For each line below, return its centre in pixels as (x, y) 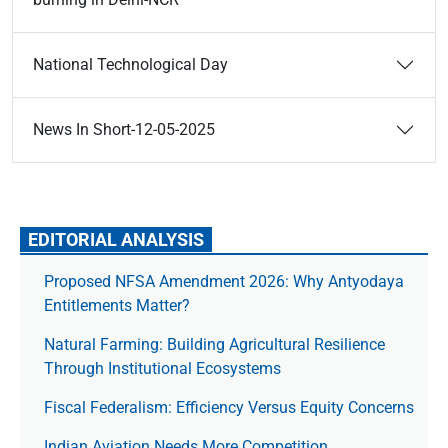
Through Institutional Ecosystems (162, 368)
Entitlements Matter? (117, 305)
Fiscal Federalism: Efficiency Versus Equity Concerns (229, 407)
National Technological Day (130, 64)
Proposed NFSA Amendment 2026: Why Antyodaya (224, 281)
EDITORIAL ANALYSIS (116, 239)
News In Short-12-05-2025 (124, 129)
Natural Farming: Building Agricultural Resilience (214, 344)
